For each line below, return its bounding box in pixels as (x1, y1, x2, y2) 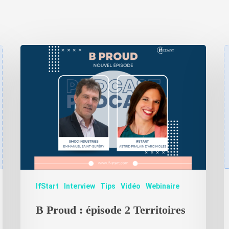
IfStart (36, 181, 59, 190)
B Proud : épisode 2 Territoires (36, 203, 186, 216)
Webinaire (146, 181, 180, 190)
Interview (64, 181, 96, 190)
